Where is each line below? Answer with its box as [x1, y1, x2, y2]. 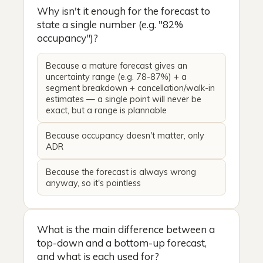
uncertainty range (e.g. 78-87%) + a [46, 70, 187, 82]
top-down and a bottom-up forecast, [37, 236, 207, 249]
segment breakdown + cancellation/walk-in [46, 82, 215, 93]
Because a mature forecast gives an [46, 59, 187, 71]
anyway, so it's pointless [46, 177, 141, 188]
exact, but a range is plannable [46, 104, 167, 116]
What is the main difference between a [37, 222, 215, 235]
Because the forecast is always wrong [46, 166, 196, 177]
